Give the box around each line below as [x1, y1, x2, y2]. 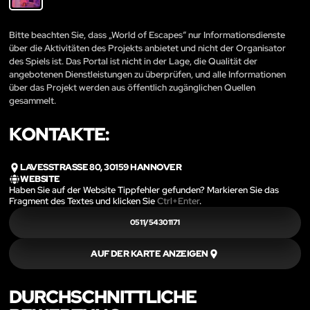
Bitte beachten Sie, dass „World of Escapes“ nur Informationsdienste [9, 29, 285, 42]
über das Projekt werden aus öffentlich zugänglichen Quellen [9, 82, 255, 94]
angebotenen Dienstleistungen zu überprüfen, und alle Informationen [9, 69, 286, 81]
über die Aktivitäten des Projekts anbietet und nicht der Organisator [9, 42, 286, 55]
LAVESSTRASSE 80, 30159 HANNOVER [20, 161, 176, 174]
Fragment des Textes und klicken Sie [9, 194, 157, 207]
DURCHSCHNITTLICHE [9, 284, 197, 309]
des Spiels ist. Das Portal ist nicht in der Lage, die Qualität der [9, 55, 257, 68]
